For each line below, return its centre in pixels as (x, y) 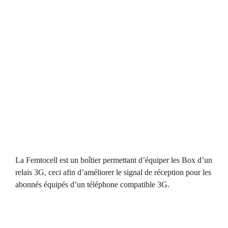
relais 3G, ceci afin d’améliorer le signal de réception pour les (113, 172)
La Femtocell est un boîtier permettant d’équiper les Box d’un (114, 160)
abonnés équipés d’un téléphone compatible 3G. (92, 184)
